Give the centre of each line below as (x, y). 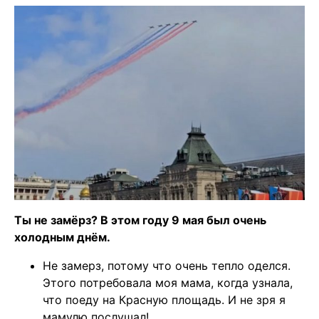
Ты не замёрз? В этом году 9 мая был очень (140, 220)
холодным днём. (62, 237)
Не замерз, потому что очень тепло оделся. (167, 265)
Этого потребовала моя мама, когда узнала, (168, 282)
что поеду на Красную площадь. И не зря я (164, 299)
